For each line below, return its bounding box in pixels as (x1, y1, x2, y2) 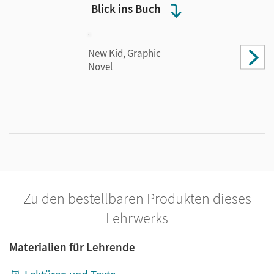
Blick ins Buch (91, 1, 161, 16)
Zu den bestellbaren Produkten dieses (23, 189, 251, 208)
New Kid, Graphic (88, 46, 161, 60)
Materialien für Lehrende (9, 240, 135, 254)
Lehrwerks (106, 209, 168, 228)
